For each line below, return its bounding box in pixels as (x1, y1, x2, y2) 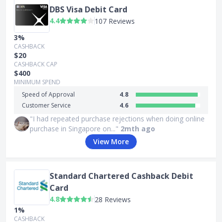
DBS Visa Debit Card (50, 3, 127, 15)
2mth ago (120, 124, 155, 133)
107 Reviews (95, 16, 135, 26)
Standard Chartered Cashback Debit (50, 170, 193, 181)
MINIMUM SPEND (14, 78, 60, 86)
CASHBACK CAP (14, 60, 57, 68)
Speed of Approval (22, 90, 75, 99)
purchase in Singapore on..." (30, 124, 118, 133)
